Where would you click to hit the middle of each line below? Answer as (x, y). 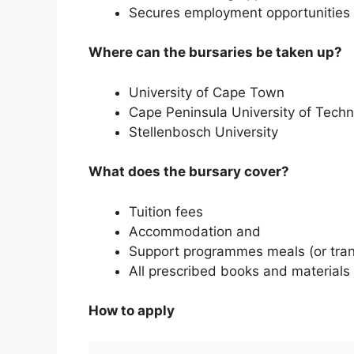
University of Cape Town (207, 92)
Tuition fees (166, 211)
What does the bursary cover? (189, 172)
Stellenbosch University (203, 132)
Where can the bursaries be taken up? (215, 53)
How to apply (132, 311)
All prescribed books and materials (239, 271)
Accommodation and (195, 231)
